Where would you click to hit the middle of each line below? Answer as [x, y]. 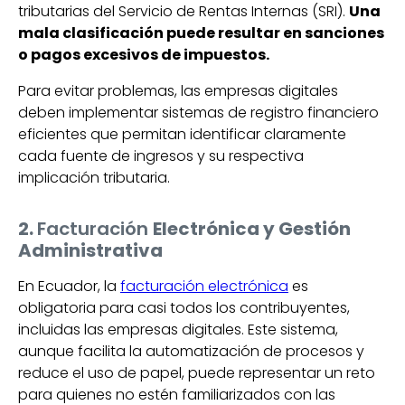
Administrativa [90, 250]
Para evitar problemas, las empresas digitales [178, 90]
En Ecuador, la [69, 286]
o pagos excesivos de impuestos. [144, 54]
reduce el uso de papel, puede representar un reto [197, 372]
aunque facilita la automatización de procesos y [191, 351]
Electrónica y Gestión [252, 228]
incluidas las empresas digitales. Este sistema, [178, 329]
